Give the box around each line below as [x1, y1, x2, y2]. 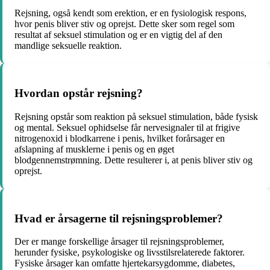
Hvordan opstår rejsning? [14, 87, 143, 100]
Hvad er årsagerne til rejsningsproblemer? [14, 212, 223, 225]
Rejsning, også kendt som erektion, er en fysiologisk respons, [14, 8, 246, 19]
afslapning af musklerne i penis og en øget [14, 143, 174, 154]
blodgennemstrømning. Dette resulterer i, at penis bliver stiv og [14, 154, 253, 165]
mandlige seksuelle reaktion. [14, 40, 122, 51]
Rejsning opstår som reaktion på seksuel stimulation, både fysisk [14, 111, 258, 122]
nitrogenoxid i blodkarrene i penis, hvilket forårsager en [14, 133, 225, 143]
